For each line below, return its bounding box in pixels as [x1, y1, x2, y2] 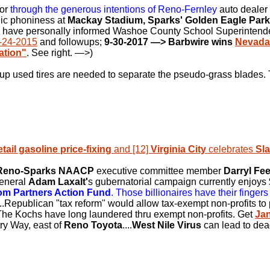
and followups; [37, 37, 104, 47]
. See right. [27, 48, 75, 58]
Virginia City [151, 144, 206, 154]
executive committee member [94, 166, 224, 176]
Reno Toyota [64, 220, 122, 230]
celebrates [206, 144, 256, 154]
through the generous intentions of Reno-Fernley [10, 4, 217, 14]
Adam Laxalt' [28, 177, 88, 187]
